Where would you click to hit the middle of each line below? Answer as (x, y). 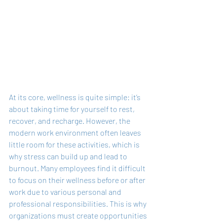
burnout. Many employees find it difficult (78, 168)
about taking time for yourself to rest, (73, 109)
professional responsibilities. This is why (78, 204)
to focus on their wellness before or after (78, 180)
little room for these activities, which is (75, 145)
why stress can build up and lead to (69, 156)
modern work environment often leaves (76, 133)
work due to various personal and (66, 192)
